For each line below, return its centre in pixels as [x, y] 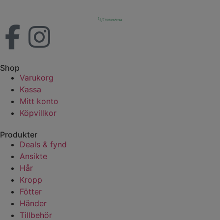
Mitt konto [39, 101]
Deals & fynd [43, 145]
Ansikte [33, 156]
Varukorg [37, 78]
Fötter [31, 192]
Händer [33, 204]
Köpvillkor [38, 113]
